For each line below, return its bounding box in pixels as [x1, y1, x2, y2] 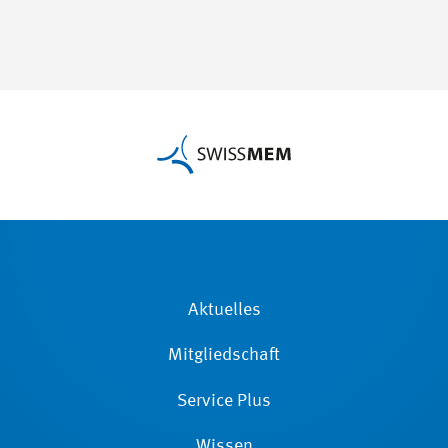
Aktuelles [187, 300, 261, 319]
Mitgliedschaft [168, 346, 280, 365]
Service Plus [177, 391, 271, 410]
